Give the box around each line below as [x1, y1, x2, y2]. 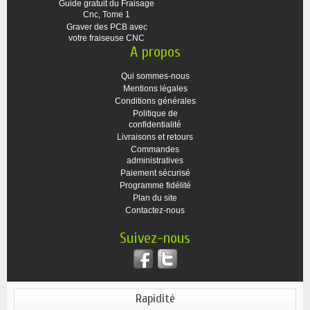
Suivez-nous [120, 229, 190, 247]
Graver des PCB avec [66, 22, 147, 32]
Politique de [132, 109, 178, 118]
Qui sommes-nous [120, 71, 190, 81]
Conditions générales [114, 96, 196, 106]
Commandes [131, 145, 179, 154]
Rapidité [135, 291, 175, 306]
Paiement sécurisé [120, 168, 190, 178]
